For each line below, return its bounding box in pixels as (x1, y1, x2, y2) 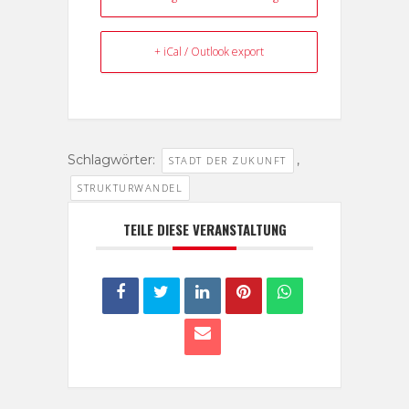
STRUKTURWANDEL (78, 180, 183, 194)
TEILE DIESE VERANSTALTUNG (122, 218, 287, 239)
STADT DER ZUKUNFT (169, 152, 287, 167)
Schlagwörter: (68, 151, 159, 168)
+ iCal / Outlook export (154, 43, 264, 59)
